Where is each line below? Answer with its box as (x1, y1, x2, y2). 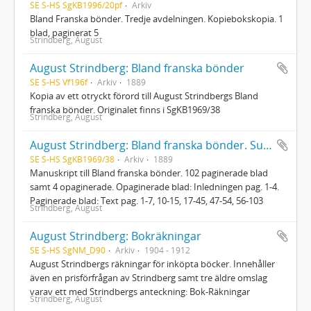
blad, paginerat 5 (30, 26, 99, 39)
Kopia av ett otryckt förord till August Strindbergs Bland (30, 89, 258, 102)
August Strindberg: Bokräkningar (30, 228, 201, 244)
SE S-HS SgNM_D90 (30, 244, 106, 255)
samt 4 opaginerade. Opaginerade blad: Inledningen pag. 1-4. (30, 180, 279, 193)
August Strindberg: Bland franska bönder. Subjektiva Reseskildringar (263, 137, 272, 153)
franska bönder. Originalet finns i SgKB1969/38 (30, 103, 220, 116)
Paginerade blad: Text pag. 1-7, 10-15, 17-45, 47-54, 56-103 (30, 194, 263, 207)
